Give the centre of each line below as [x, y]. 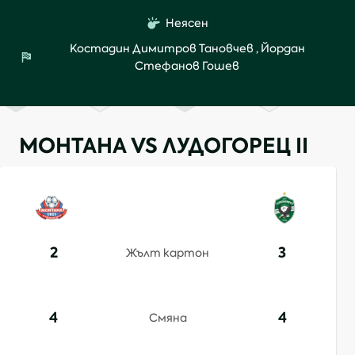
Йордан [282, 48]
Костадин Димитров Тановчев [161, 48]
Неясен [187, 23]
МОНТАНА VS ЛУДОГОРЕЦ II [164, 146]
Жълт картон [168, 253]
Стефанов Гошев [187, 66]
